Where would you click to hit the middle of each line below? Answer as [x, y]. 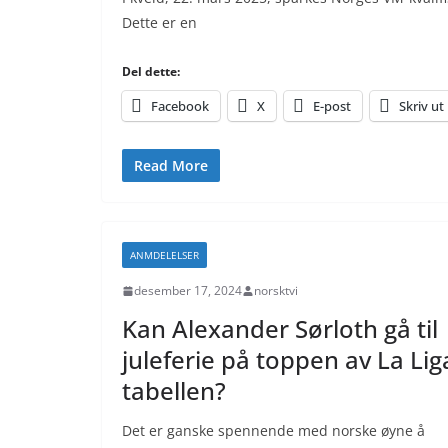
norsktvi [276, 290]
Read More [171, 165]
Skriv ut [421, 106]
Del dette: [151, 71]
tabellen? [174, 390]
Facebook [180, 106]
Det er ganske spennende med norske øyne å [273, 430]
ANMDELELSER [164, 255]
